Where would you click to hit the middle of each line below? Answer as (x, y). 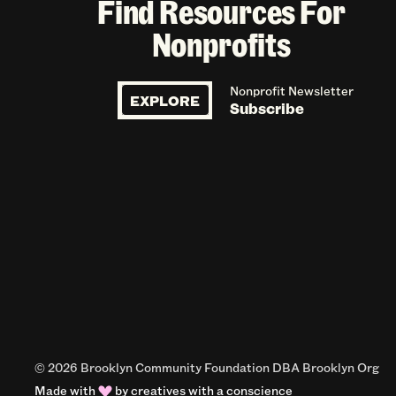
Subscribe (267, 108)
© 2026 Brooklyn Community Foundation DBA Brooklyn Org (207, 367)
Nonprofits (221, 43)
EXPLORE (165, 100)
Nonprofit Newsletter (292, 91)
